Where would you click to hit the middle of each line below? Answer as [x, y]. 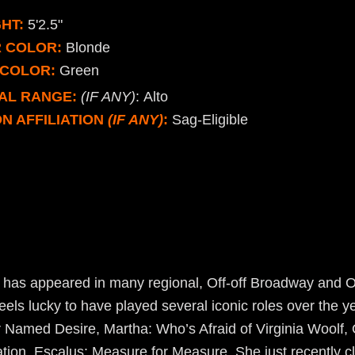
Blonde [86, 48]
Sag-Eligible [208, 120]
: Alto [152, 97]
